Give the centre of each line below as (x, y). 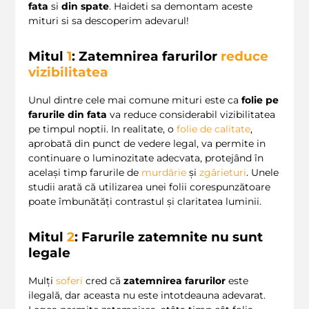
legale (49, 253)
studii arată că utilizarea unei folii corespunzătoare (149, 187)
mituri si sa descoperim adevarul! (109, 21)
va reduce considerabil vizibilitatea (191, 115)
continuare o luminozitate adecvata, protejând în (146, 158)
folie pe (260, 100)
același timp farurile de (85, 173)
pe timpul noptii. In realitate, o (102, 129)
